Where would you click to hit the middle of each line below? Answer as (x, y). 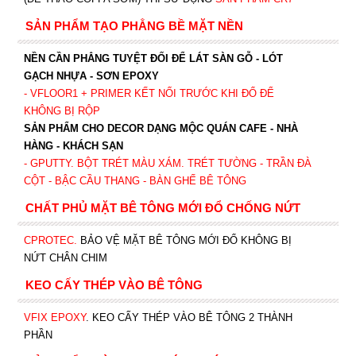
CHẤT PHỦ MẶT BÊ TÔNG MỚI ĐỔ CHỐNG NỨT (163, 208)
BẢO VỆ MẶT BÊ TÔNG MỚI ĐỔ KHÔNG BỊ (186, 240)
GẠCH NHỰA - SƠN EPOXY (91, 76)
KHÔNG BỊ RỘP (63, 111)
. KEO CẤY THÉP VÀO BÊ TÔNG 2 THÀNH (189, 317)
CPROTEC (48, 240)
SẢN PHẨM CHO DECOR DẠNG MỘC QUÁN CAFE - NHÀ (161, 128)
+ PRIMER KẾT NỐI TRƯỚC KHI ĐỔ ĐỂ (176, 93)
